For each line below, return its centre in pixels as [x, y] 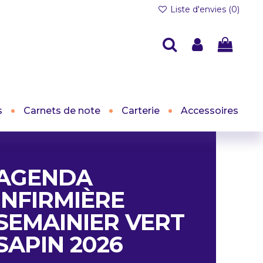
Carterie [141, 111]
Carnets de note [62, 111]
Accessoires [210, 111]
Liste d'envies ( [200, 9]
